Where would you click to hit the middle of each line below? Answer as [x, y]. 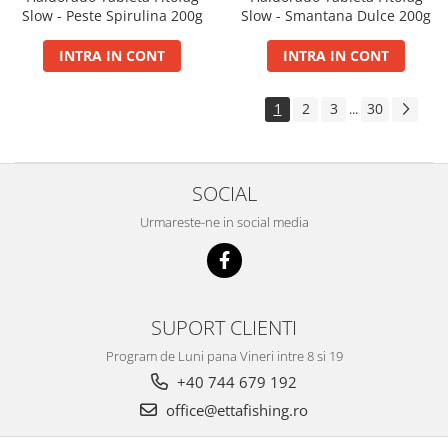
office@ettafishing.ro [235, 410]
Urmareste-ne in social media [224, 222]
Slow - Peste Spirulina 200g [112, 16]
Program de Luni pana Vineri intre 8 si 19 [224, 356]
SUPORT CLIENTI [224, 327]
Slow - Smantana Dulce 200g [336, 16]
